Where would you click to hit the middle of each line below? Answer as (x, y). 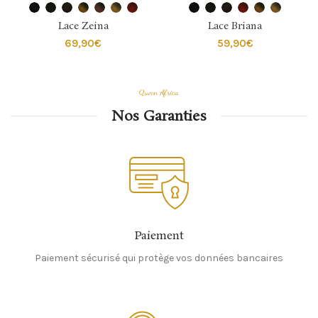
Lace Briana (235, 26)
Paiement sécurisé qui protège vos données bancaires (159, 258)
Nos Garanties (159, 116)
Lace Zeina (83, 26)
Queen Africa (159, 92)
